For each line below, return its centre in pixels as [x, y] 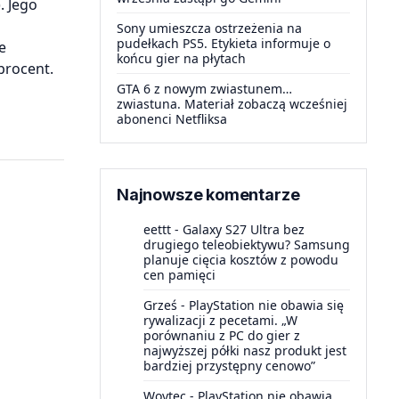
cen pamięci [179, 275]
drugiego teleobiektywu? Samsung [247, 244]
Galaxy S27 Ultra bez [244, 229]
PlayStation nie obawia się [266, 305]
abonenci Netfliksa [172, 119]
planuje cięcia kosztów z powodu [241, 260]
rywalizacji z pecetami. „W [220, 320]
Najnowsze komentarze [208, 195]
